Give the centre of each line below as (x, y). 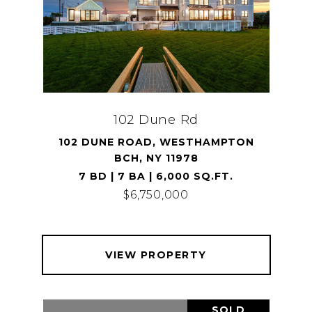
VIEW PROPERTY (156, 255)
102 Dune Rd (156, 120)
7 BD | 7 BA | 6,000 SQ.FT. (156, 176)
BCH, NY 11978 (156, 158)
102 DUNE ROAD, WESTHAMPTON (156, 142)
